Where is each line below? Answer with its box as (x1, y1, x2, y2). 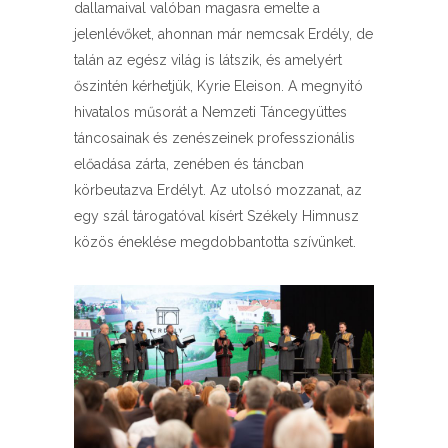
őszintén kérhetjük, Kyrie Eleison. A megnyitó (74, 78, 363, 94)
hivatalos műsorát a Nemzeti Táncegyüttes (74, 104, 347, 120)
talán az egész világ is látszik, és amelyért (74, 52, 342, 68)
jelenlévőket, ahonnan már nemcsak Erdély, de (74, 26, 373, 42)
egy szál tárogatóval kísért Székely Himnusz (74, 208, 359, 224)
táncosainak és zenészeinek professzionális (74, 130, 355, 146)
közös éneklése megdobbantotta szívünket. (74, 234, 356, 250)
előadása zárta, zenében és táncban (74, 156, 304, 172)
